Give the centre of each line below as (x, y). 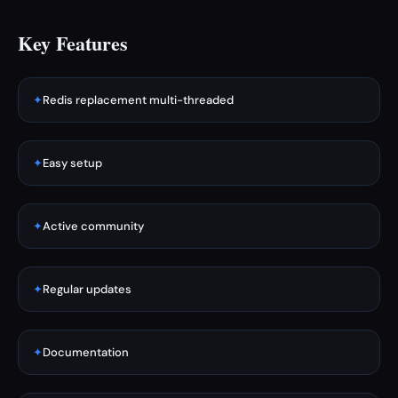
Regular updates (87, 289)
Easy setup (72, 163)
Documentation (86, 352)
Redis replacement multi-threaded (138, 100)
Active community (93, 226)
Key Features (73, 43)
